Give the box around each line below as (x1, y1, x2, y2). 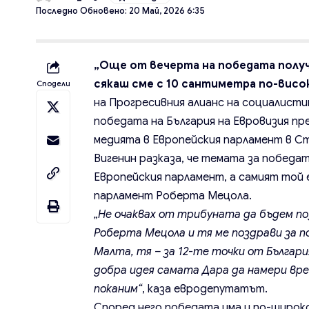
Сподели (36, 79, 70, 89)
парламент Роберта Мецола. (94, 189, 252, 203)
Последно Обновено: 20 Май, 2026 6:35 (36, 6, 205, 17)
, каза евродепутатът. (142, 282, 268, 297)
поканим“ (94, 282, 143, 297)
